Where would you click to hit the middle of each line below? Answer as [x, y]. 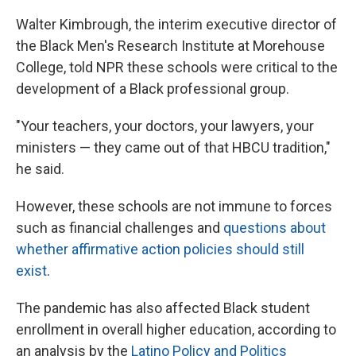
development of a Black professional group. [153, 89]
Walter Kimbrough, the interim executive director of [176, 24]
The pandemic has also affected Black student [163, 308]
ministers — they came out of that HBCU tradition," [173, 147]
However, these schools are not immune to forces [174, 206]
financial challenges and [146, 228]
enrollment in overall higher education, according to [176, 329]
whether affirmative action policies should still [160, 249]
